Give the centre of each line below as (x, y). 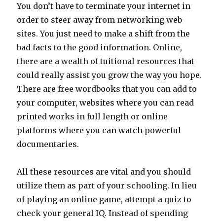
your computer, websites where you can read (106, 102)
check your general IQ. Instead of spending (103, 213)
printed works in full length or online (92, 116)
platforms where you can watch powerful (99, 130)
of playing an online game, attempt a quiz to (104, 199)
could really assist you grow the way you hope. (110, 75)
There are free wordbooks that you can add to (107, 89)
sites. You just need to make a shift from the (104, 33)
